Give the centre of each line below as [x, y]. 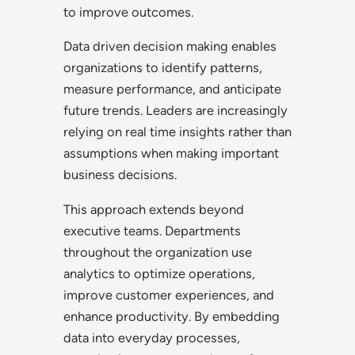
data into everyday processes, [152, 337]
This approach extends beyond [154, 209]
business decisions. [120, 175]
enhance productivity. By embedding [172, 316]
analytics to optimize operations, [159, 273]
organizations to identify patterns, [163, 68]
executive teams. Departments [152, 230]
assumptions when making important [171, 153]
